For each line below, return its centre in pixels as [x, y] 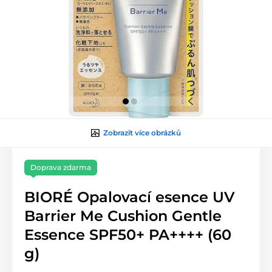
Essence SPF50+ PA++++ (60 [128, 235]
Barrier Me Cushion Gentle [123, 216]
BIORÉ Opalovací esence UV [130, 197]
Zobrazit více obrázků [142, 133]
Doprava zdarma [61, 168]
